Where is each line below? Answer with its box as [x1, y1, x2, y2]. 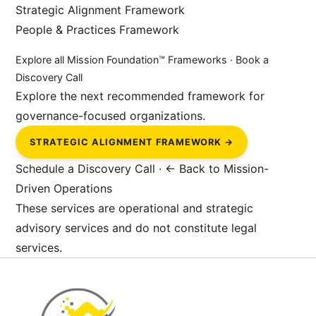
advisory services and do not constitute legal [16, 220, 257, 235]
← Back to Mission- [165, 161, 269, 176]
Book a [236, 53, 269, 66]
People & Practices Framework [16, 22, 180, 37]
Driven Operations [16, 181, 113, 195]
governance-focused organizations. [16, 108, 206, 123]
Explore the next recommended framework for [16, 88, 265, 103]
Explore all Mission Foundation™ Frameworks [16, 53, 228, 66]
